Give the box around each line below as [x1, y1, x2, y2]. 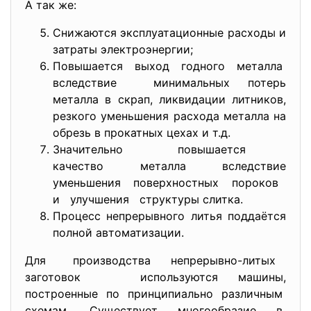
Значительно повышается [53, 142, 286, 156]
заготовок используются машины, [25, 270, 286, 284]
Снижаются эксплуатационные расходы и [53, 26, 286, 40]
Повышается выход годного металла [53, 59, 286, 73]
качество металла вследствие [53, 159, 286, 173]
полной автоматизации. [53, 226, 184, 239]
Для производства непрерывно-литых [25, 253, 286, 267]
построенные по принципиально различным [25, 287, 286, 301]
